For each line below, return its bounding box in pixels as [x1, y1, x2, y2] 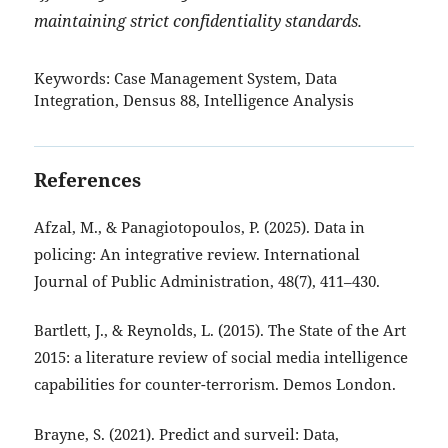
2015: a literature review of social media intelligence [33, 347, 408, 369]
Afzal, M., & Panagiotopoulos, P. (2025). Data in [33, 216, 365, 238]
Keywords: [33, 68, 110, 90]
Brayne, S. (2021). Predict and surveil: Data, [33, 423, 339, 445]
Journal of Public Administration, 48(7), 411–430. [33, 270, 380, 292]
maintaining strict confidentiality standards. [33, 8, 362, 32]
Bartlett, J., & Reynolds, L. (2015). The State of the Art [33, 320, 406, 342]
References [33, 167, 141, 194]
